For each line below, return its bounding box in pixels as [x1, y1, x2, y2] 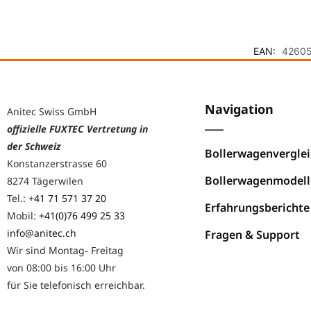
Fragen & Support [205, 227, 300, 243]
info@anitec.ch [7, 226, 76, 240]
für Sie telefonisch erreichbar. [7, 278, 145, 292]
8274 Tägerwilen [7, 174, 83, 188]
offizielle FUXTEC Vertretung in [7, 122, 148, 136]
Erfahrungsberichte [205, 200, 310, 216]
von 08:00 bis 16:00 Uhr [7, 261, 116, 275]
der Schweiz [7, 140, 61, 153]
